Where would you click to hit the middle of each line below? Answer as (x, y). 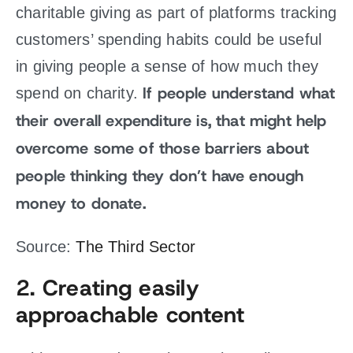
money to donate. (81, 204)
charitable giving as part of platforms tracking (176, 13)
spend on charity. (80, 93)
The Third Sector (136, 247)
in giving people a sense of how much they (167, 66)
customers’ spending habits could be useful (169, 39)
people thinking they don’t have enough (160, 176)
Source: (46, 247)
